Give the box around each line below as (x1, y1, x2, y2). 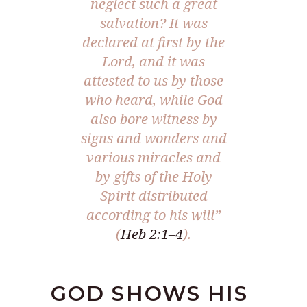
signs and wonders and (80, 128, 227, 147)
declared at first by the (82, 32, 225, 51)
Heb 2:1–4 (121, 224, 183, 243)
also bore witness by (90, 109, 217, 128)
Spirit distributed (99, 186, 208, 205)
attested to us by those (84, 71, 223, 90)
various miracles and (86, 147, 221, 167)
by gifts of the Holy (95, 167, 212, 186)
